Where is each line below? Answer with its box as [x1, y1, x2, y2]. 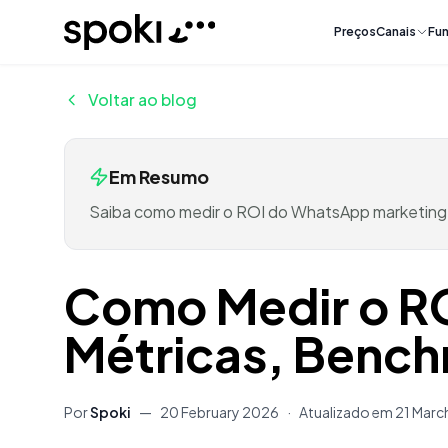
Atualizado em [299, 403, 393, 421]
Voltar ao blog [88, 89, 197, 110]
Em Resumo [109, 165, 209, 188]
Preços [334, 24, 377, 39]
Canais [376, 24, 417, 39]
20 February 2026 [160, 403, 279, 421]
